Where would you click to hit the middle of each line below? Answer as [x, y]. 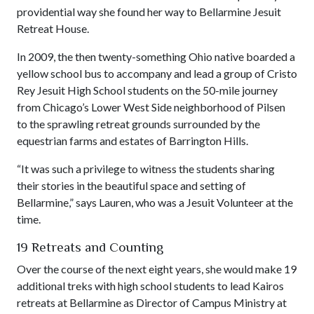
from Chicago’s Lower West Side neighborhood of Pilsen [151, 107]
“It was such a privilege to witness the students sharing [146, 168]
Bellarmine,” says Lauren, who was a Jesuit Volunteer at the [155, 202]
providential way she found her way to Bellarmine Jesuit [149, 11]
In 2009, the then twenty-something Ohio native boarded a [156, 56]
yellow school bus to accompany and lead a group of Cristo [157, 73]
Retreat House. [53, 28]
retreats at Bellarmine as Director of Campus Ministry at [152, 302]
